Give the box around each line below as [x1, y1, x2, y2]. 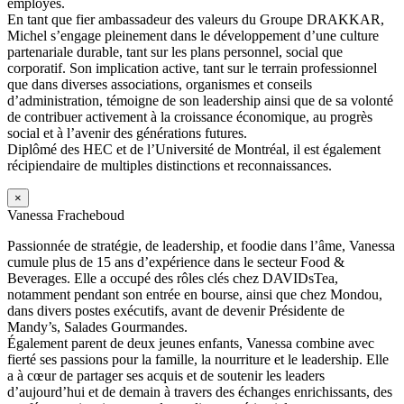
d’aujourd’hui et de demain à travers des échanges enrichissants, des [7, 383, 392, 399]
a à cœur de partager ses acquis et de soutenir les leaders [7, 367, 325, 383]
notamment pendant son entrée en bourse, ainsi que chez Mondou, [7, 286, 382, 302]
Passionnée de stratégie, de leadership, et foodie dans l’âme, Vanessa [7, 237, 395, 253]
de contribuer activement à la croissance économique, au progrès [7, 108, 372, 124]
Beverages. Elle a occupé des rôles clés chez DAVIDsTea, [7, 270, 338, 286]
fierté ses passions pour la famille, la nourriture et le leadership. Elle [7, 351, 389, 367]
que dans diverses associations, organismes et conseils [7, 76, 312, 92]
